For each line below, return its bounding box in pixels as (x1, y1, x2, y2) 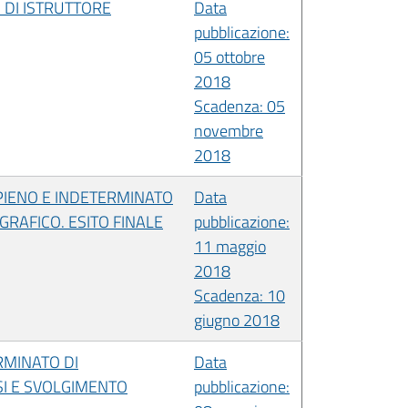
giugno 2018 (194, 307, 280, 332)
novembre (194, 117, 263, 143)
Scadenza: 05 (194, 93, 285, 118)
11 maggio (194, 233, 266, 259)
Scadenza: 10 (194, 282, 285, 308)
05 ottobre (194, 44, 265, 69)
